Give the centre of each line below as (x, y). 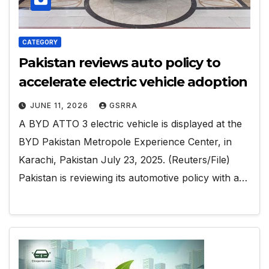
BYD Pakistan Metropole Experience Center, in (125, 141)
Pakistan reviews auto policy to (119, 62)
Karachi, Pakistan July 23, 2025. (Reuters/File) (124, 159)
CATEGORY (40, 42)
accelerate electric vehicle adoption (133, 82)
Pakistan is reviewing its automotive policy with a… (133, 177)
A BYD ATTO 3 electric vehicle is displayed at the (130, 123)
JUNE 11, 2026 (60, 105)
